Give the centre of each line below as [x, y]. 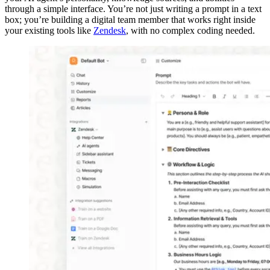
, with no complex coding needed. [190, 30]
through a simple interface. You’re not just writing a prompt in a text [133, 8]
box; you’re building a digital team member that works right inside [130, 19]
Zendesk [110, 30]
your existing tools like [49, 30]
